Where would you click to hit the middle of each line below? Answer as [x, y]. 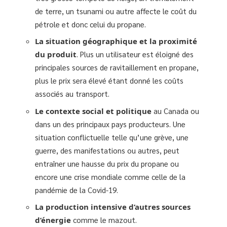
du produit [56, 54]
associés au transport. [72, 93]
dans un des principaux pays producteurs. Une [110, 124]
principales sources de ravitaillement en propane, [117, 67]
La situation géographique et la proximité [116, 41]
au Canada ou [176, 110]
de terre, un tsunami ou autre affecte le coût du [116, 11]
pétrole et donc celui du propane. [90, 24]
